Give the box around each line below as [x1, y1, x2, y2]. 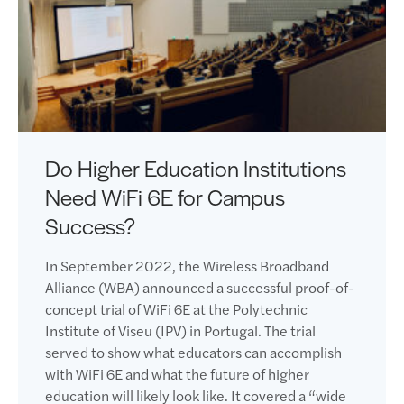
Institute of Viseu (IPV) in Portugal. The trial [45, 320, 316, 341]
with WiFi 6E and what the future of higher [45, 363, 309, 384]
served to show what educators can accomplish [45, 342, 342, 363]
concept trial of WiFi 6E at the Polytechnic [45, 298, 308, 319]
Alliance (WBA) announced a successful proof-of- [45, 277, 354, 298]
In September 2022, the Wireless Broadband [45, 255, 329, 276]
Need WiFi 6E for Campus [45, 181, 285, 212]
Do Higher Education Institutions [45, 152, 346, 183]
